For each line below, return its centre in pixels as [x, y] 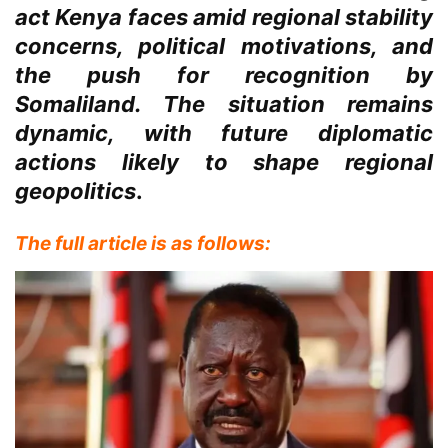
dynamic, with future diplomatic [224, 133]
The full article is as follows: [143, 244]
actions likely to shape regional [224, 162]
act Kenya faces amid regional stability [224, 17]
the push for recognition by [224, 75]
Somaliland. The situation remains [224, 104]
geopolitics [75, 191]
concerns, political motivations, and [224, 46]
